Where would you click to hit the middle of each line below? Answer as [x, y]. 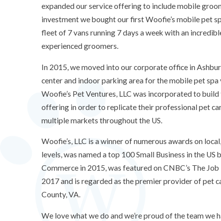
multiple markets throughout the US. [102, 120]
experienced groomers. [80, 46]
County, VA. [61, 195]
